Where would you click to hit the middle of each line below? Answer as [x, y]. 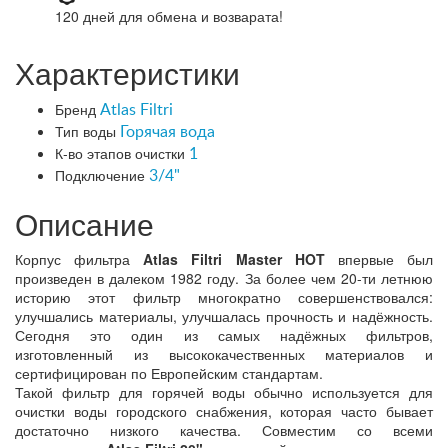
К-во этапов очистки [120, 152]
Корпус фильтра [79, 258]
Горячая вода [167, 131]
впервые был [379, 258]
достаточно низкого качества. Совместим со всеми [224, 429]
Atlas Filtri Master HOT [234, 258]
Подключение [100, 174]
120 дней [87, 15]
